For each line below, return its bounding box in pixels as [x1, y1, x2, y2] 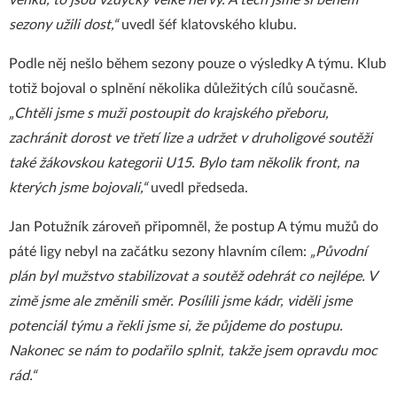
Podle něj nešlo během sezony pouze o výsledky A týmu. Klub [9, 57, 386, 71]
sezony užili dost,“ [9, 18, 118, 32]
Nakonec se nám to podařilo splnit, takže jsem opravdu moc [9, 344, 378, 358]
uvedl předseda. [151, 181, 248, 195]
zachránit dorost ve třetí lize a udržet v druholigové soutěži [9, 131, 372, 145]
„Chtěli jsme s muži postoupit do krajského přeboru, [9, 106, 329, 121]
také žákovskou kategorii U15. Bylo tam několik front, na [9, 156, 359, 170]
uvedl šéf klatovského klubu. [118, 18, 297, 32]
